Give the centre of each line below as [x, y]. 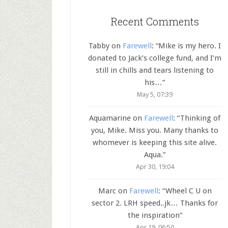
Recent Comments [155, 21]
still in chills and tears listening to [155, 70]
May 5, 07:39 [155, 94]
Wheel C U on [188, 191]
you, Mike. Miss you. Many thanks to [155, 131]
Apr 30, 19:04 [155, 167]
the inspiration [153, 215]
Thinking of [200, 118]
